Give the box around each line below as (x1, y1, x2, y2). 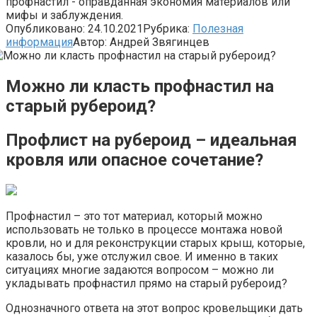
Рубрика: (143, 21, 190, 35)
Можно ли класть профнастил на (6, 76, 274, 96)
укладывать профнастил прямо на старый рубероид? (6, 276, 287, 290)
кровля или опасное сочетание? (6, 149, 263, 170)
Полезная (192, 21, 243, 35)
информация (6, 35, 73, 49)
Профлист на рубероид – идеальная (6, 129, 297, 150)
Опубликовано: (6, 21, 85, 35)
